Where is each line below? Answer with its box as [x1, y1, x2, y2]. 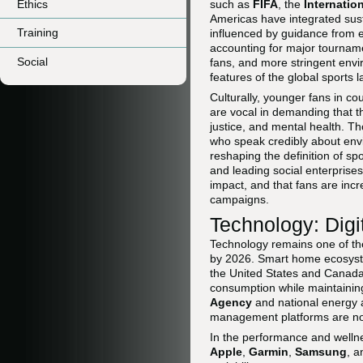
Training [17, 26, 58, 40]
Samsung [295, 345, 347, 358]
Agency [210, 296, 252, 309]
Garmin [249, 345, 288, 358]
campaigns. [210, 193, 269, 206]
